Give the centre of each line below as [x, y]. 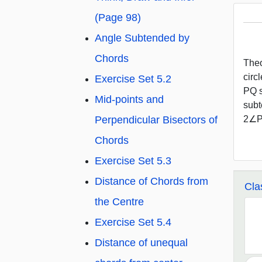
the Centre [119, 202]
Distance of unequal [141, 243]
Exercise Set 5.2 [133, 79]
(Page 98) [118, 18]
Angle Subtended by [142, 38]
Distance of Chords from [151, 182]
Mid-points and [129, 100]
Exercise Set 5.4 [133, 223]
